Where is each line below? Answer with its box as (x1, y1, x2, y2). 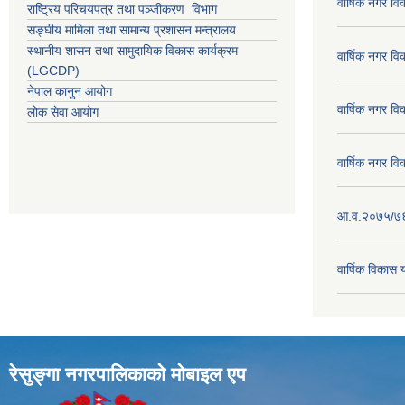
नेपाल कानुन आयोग (27, 83, 112, 99)
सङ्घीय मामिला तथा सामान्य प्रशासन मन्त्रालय (27, 22, 236, 37)
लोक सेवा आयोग (27, 104, 99, 119)
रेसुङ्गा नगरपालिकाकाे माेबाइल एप (9, 363, 246, 386)
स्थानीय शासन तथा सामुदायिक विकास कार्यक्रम (27, 42, 238, 58)
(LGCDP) (27, 62, 80, 78)
